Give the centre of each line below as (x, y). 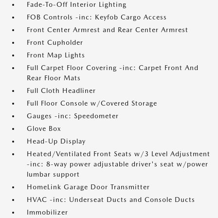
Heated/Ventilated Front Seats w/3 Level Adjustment (118, 154)
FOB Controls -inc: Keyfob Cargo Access (97, 17)
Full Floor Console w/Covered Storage (92, 103)
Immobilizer (47, 212)
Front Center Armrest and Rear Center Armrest (108, 30)
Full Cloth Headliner (61, 91)
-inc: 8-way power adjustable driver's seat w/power (118, 164)
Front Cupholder (55, 42)
